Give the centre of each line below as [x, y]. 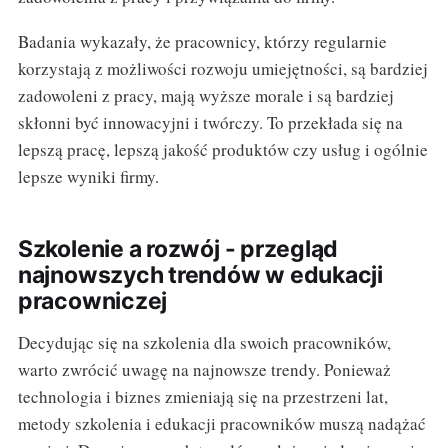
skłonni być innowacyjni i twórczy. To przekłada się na [210, 122]
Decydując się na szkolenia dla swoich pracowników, [204, 342]
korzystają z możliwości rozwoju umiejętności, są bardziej [222, 68]
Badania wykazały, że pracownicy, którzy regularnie [202, 41]
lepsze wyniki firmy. [88, 176]
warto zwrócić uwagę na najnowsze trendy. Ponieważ [204, 369]
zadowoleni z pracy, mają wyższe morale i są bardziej [205, 95]
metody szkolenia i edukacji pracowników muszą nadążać [221, 423]
